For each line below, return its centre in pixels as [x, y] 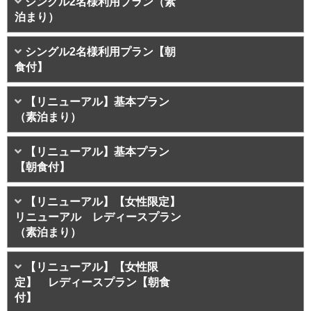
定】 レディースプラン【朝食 [92, 283]
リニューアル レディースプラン [98, 217]
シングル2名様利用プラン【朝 [100, 52]
